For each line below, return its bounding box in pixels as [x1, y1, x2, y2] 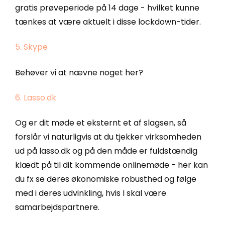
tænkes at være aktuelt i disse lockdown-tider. [15, 16, 201, 28]
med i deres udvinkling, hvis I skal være [15, 187, 166, 199]
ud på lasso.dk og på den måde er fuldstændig [15, 145, 197, 157]
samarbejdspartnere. [15, 201, 99, 213]
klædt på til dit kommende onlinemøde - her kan [15, 159, 208, 171]
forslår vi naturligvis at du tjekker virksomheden [15, 131, 201, 143]
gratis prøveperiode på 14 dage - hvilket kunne [15, 2, 199, 14]
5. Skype [15, 41, 48, 53]
